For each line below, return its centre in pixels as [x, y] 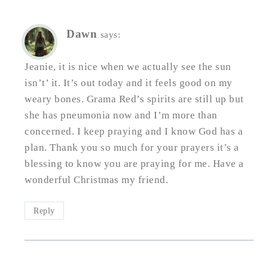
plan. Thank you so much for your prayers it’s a [132, 147]
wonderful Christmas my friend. [96, 179]
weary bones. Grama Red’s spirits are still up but [134, 99]
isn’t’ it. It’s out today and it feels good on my [129, 83]
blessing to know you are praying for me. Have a [134, 163]
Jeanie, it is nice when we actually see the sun [128, 66]
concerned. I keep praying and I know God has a [134, 131]
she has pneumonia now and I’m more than [121, 115]
